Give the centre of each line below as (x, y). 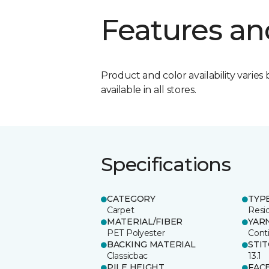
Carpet (121, 210)
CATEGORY (131, 198)
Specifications (166, 164)
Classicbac (128, 255)
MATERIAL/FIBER (145, 221)
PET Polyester (136, 233)
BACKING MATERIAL (151, 244)
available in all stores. (149, 89)
